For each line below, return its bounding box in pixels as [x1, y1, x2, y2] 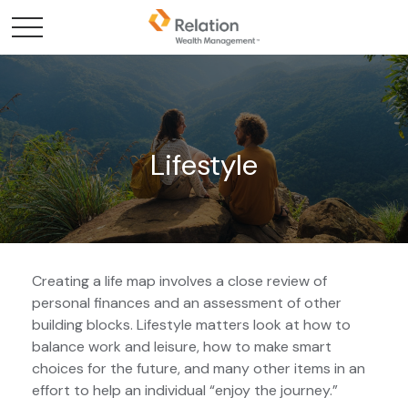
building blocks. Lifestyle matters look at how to [32, 315, 351, 334]
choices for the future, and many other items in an [32, 359, 365, 378]
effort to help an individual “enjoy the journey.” [32, 381, 338, 400]
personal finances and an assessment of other [32, 293, 342, 312]
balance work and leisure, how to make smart [32, 337, 331, 356]
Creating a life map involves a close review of [32, 271, 327, 291]
